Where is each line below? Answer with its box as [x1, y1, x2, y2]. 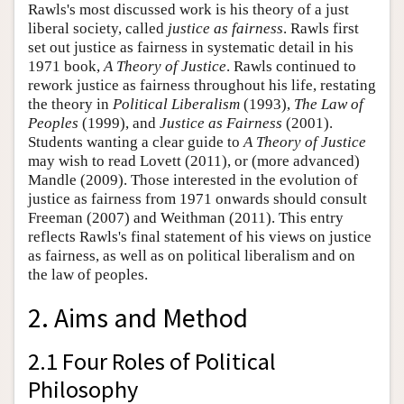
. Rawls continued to [226, 57, 356, 75]
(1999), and [78, 114, 160, 132]
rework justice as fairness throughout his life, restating [28, 76, 376, 94]
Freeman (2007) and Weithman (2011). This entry [28, 208, 344, 226]
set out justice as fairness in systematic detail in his [28, 38, 353, 56]
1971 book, [28, 57, 104, 75]
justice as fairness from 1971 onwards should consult [28, 189, 367, 207]
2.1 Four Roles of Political [28, 346, 276, 377]
